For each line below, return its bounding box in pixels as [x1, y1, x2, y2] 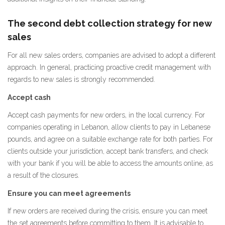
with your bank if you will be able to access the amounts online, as [8, 159, 213, 167]
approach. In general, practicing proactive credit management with [8, 63, 211, 71]
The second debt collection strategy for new [8, 18, 212, 29]
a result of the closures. [8, 171, 79, 179]
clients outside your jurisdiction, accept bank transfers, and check [8, 147, 208, 155]
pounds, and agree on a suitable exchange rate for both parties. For [8, 135, 213, 143]
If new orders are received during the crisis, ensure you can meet [8, 207, 207, 215]
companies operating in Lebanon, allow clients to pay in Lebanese [8, 123, 210, 131]
